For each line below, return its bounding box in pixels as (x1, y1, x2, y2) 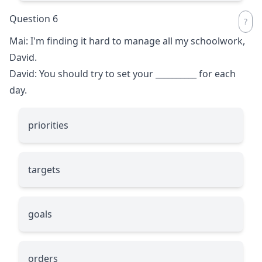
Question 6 (9, 12, 58, 25)
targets (28, 163, 60, 176)
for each (196, 67, 236, 80)
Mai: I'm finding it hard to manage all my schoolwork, (9, 34, 245, 47)
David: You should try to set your (9, 67, 156, 80)
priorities (28, 118, 68, 132)
